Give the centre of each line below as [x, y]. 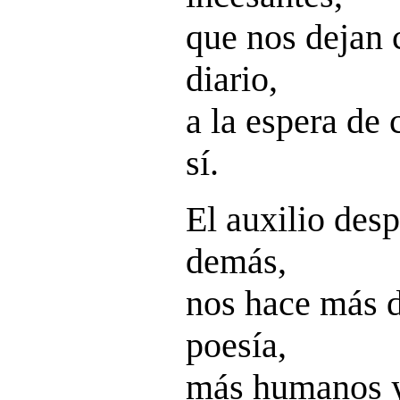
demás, [236, 261]
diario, [232, 79]
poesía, [236, 345]
